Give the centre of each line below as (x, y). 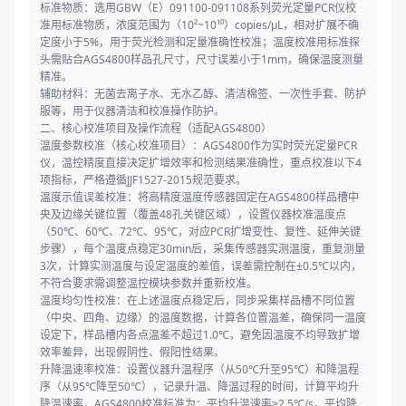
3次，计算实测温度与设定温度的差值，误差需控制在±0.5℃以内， (201, 266)
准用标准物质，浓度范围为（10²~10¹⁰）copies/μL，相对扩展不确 (199, 25)
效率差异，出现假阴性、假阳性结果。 (132, 353)
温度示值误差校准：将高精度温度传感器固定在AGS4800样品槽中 (199, 198)
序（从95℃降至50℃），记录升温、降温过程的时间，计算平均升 (199, 387)
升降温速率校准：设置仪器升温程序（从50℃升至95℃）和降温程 (199, 370)
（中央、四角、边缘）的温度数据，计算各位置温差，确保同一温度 (203, 318)
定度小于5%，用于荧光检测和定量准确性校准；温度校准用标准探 (200, 43)
